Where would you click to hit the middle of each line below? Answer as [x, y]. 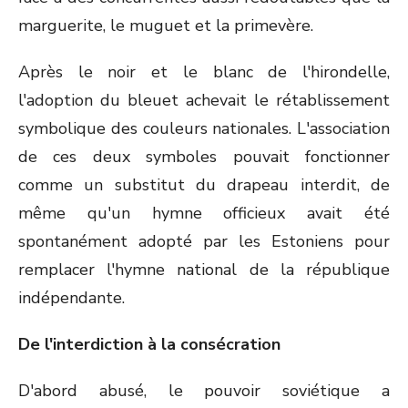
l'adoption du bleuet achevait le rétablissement [204, 100]
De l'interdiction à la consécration [149, 344]
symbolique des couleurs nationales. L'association [204, 128]
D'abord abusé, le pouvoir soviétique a [204, 391]
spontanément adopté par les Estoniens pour [204, 241]
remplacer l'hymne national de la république [204, 270]
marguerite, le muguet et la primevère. [166, 25]
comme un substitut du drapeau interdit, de [204, 185]
